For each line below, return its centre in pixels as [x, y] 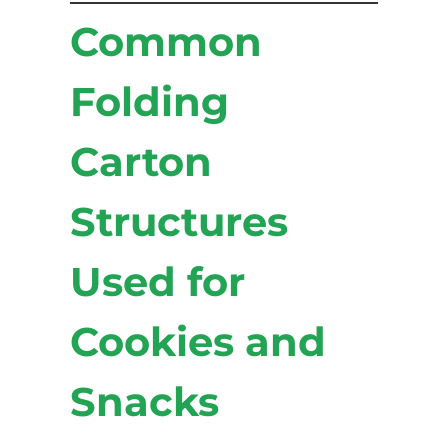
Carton [141, 161]
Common [166, 41]
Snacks [144, 401]
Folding [149, 101]
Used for [157, 281]
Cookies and [198, 341]
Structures [179, 221]
